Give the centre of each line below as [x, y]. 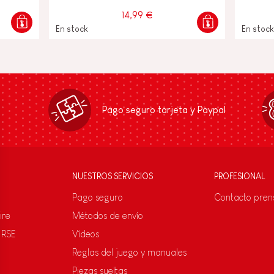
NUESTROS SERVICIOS [113, 176]
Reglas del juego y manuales [129, 252]
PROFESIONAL [239, 176]
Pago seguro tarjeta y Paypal [164, 109]
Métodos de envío [108, 215]
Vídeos [86, 234]
